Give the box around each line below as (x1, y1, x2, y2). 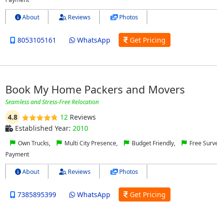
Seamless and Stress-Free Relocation (5, 98, 99, 107)
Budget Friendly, (130, 139, 177, 148)
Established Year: (13, 124, 73, 133)
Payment (5, 150, 29, 159)
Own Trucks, (16, 139, 52, 148)
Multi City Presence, (62, 139, 119, 148)
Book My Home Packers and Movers (5, 82, 185, 97)
